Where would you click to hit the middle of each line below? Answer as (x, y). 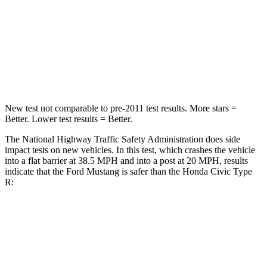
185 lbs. (142, 42)
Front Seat (170, 247)
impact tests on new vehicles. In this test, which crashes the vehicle (130, 150)
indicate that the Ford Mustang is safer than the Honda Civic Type (128, 171)
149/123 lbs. (142, 69)
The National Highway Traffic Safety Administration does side (122, 139)
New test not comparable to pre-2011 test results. (96, 108)
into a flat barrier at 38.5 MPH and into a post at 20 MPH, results (126, 160)
